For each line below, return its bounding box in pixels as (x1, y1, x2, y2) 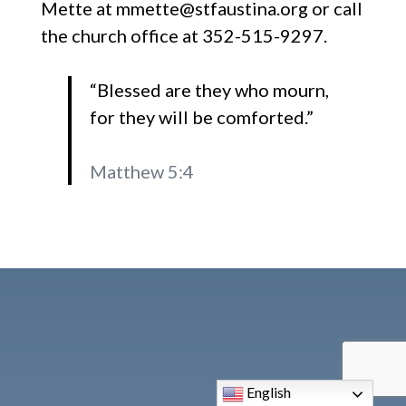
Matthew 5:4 (89, 159, 194, 182)
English (244, 383, 292, 401)
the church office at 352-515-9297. (40, 24, 327, 46)
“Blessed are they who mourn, (89, 78, 329, 101)
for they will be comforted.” (89, 105, 314, 128)
